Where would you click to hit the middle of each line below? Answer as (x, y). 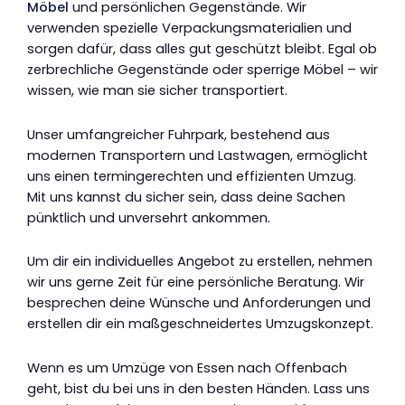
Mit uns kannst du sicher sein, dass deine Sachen (186, 197)
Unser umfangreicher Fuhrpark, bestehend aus (179, 134)
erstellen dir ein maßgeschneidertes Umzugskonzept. (200, 324)
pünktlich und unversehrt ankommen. (149, 217)
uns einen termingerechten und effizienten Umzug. (192, 176)
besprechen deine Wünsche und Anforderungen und (199, 303)
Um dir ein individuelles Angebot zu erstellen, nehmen (200, 262)
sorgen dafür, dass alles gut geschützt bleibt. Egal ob (202, 49)
